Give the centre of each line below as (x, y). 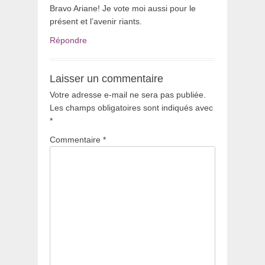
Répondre (68, 40)
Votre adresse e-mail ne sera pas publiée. (128, 95)
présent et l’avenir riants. (96, 21)
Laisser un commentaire (106, 79)
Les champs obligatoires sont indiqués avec (131, 108)
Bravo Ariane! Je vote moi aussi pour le (123, 8)
